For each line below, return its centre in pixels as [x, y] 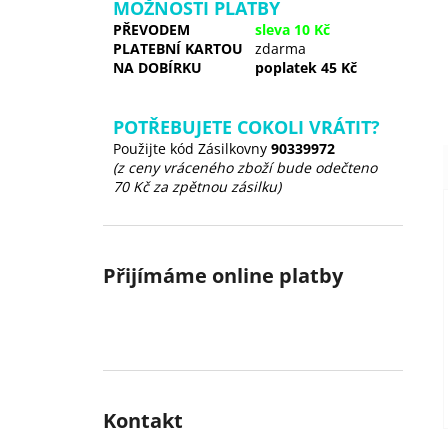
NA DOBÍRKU [157, 67]
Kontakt [143, 420]
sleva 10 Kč [292, 29]
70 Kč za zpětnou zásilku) [197, 186]
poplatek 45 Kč [306, 67]
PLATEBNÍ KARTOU [178, 48]
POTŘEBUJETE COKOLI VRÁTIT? [246, 127]
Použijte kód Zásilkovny [192, 148]
